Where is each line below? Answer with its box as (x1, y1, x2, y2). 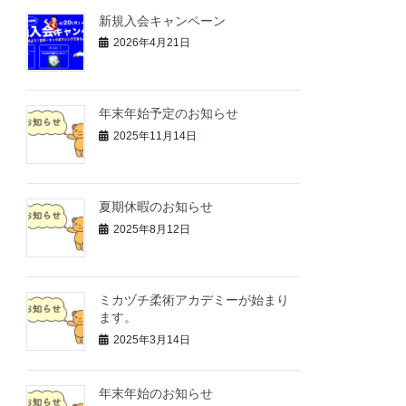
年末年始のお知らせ (99, 385, 214, 401)
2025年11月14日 (113, 129, 198, 142)
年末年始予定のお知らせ (99, 106, 239, 121)
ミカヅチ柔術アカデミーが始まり (99, 292, 290, 307)
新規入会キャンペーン (99, 13, 227, 28)
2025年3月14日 (113, 333, 191, 346)
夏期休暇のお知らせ (99, 199, 214, 215)
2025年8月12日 (113, 222, 191, 236)
